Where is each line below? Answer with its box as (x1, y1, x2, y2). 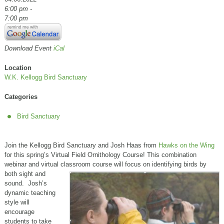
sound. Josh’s (4, 179, 47, 187)
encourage (4, 208, 34, 215)
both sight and (4, 170, 45, 177)
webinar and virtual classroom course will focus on (4, 160, 152, 168)
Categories (4, 93, 37, 100)
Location (4, 64, 31, 71)
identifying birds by (151, 160, 206, 168)
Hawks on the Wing (158, 141, 214, 149)
